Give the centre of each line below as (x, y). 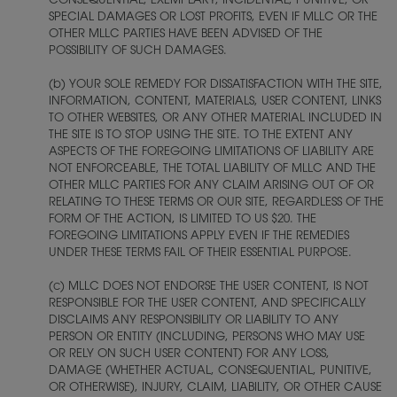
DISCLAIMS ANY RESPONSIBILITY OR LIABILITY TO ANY (194, 320)
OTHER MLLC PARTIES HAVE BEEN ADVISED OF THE (186, 34)
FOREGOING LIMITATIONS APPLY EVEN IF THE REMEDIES (199, 236)
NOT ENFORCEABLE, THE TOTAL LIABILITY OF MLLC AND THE (212, 169)
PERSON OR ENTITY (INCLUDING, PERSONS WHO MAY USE (207, 337)
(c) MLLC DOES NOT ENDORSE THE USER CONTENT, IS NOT (209, 287)
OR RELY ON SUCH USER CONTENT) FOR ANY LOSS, (189, 354)
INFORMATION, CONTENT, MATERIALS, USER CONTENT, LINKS (215, 101)
